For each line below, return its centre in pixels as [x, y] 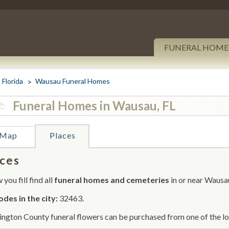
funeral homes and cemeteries [112, 180]
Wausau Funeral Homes [73, 81]
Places [62, 135]
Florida [13, 81]
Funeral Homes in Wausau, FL [94, 106]
